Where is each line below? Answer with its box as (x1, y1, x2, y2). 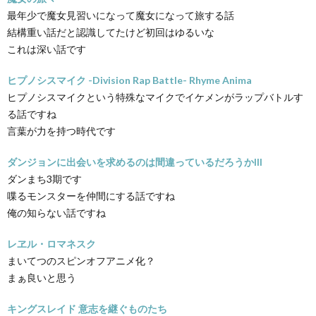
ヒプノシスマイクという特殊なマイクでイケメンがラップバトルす (7, 90, 303, 103)
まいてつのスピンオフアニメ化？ (7, 254, 155, 267)
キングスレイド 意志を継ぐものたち (7, 302, 167, 315)
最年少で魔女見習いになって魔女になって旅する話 (7, 8, 234, 21)
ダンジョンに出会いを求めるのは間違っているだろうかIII (7, 155, 262, 168)
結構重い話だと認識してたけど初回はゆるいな (7, 25, 214, 38)
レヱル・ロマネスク (7, 237, 96, 250)
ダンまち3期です (7, 172, 82, 185)
